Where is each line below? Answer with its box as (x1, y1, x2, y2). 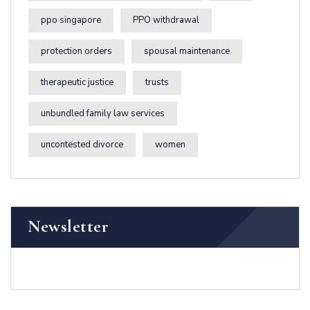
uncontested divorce (41, 138, 123, 152)
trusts (145, 76, 169, 89)
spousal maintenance (144, 45, 230, 58)
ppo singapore (41, 14, 101, 27)
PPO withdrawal (133, 14, 199, 27)
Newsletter (28, 216, 109, 237)
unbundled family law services (41, 107, 165, 120)
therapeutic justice (41, 76, 113, 89)
